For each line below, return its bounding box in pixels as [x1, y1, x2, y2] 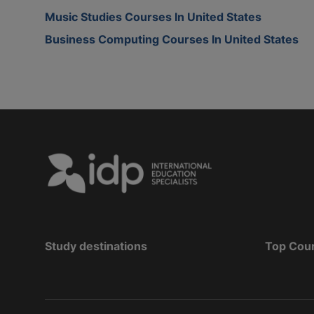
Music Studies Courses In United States [45, 9, 261, 24]
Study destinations [45, 238, 147, 253]
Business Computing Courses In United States [45, 32, 299, 46]
